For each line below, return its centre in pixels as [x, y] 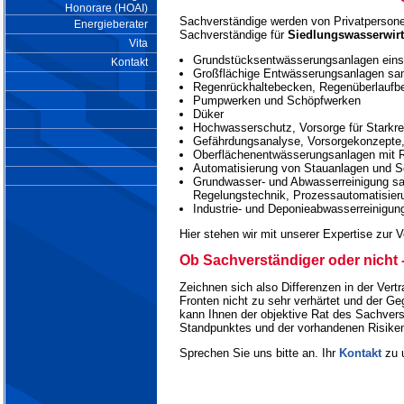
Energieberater [111, 24]
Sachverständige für [234, 34]
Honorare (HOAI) [106, 8]
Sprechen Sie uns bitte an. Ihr [259, 353]
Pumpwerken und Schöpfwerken [277, 100]
